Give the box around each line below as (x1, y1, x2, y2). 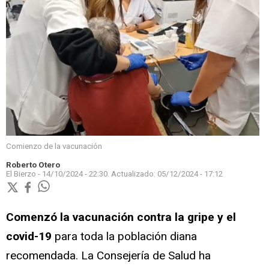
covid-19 (6, 229, 55, 243)
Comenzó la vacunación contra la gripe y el (6, 210, 236, 224)
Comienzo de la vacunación (6, 142, 102, 151)
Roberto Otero (6, 160, 60, 170)
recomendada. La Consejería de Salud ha (6, 248, 211, 262)
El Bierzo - (6, 169, 42, 179)
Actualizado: (111, 169, 157, 179)
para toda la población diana (55, 229, 197, 243)
